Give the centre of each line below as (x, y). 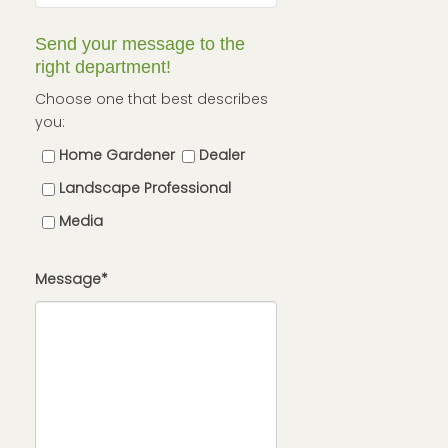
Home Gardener (117, 155)
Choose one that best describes (151, 99)
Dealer (222, 155)
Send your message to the (140, 44)
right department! (103, 67)
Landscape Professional (145, 188)
